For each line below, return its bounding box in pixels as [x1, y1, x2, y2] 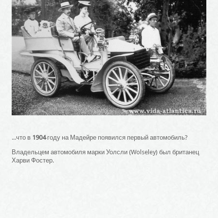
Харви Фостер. [12, 156, 54, 164]
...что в [12, 133, 33, 141]
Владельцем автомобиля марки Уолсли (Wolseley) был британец [12, 148, 200, 156]
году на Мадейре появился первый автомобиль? [46, 133, 188, 141]
